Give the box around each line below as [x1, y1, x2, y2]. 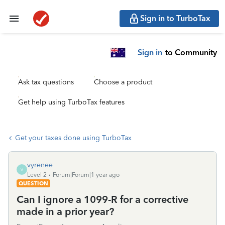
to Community [165, 47, 217, 57]
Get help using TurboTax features [18, 98, 125, 106]
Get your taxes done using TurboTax [15, 134, 132, 142]
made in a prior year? [17, 205, 114, 217]
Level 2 [27, 171, 47, 178]
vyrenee [27, 161, 53, 169]
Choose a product [94, 78, 152, 86]
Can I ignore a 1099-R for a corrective [17, 193, 188, 205]
